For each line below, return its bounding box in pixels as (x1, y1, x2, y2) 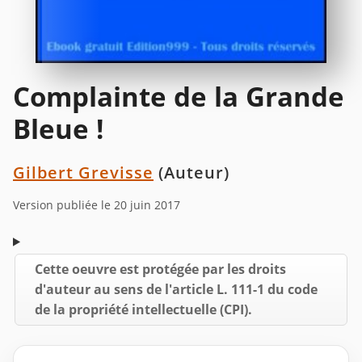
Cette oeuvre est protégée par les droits (35, 259, 286, 278)
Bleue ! (13, 110, 103, 147)
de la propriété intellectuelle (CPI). (35, 300, 252, 318)
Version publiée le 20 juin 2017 (13, 196, 180, 213)
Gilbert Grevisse (13, 161, 154, 183)
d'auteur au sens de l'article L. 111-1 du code (35, 280, 318, 298)
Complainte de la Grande (13, 78, 344, 115)
